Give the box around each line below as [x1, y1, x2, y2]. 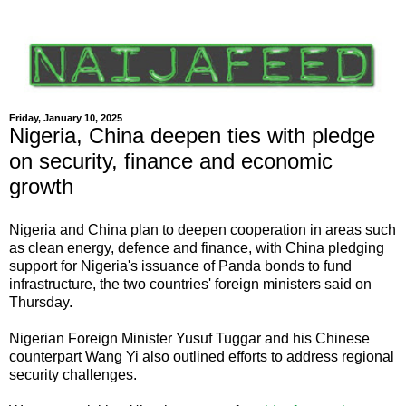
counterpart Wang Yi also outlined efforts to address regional [9, 348, 394, 364]
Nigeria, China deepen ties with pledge [9, 122, 375, 148]
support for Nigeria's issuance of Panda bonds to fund [9, 257, 352, 274]
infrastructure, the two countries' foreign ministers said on [9, 275, 372, 292]
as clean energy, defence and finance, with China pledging [9, 239, 384, 256]
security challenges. [9, 366, 137, 382]
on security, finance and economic [9, 148, 333, 173]
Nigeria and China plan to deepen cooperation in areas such [9, 221, 396, 237]
